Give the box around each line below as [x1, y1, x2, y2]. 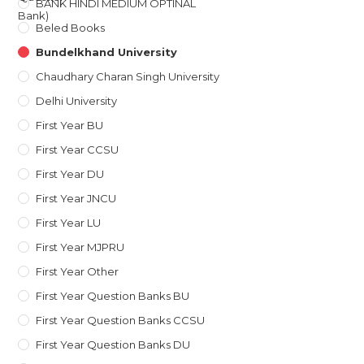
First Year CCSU [36, 142, 119, 156]
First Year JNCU [36, 191, 117, 205]
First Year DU [36, 167, 105, 180]
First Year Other [36, 264, 119, 278]
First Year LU [36, 215, 102, 229]
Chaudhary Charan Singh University [36, 69, 220, 83]
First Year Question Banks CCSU [36, 313, 206, 327]
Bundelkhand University [36, 45, 178, 58]
